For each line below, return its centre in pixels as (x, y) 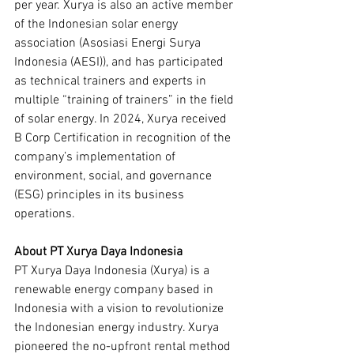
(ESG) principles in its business (101, 195)
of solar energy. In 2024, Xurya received (122, 119)
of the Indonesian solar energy (98, 24)
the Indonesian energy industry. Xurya (118, 328)
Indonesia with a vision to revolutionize (121, 309)
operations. (45, 214)
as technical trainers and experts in (112, 81)
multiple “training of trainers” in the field (126, 100)
